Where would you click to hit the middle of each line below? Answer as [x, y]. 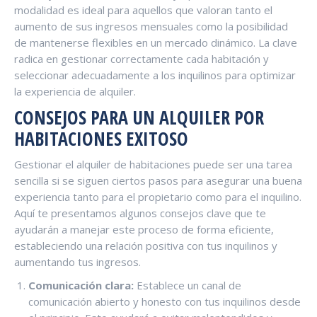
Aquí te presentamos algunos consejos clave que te [140, 213]
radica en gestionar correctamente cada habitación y [142, 58]
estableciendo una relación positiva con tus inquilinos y [146, 245]
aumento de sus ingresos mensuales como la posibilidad [151, 26]
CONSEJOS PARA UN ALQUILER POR [139, 117]
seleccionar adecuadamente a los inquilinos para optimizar [155, 75]
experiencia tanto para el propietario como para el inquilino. [158, 196]
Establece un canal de [188, 285]
